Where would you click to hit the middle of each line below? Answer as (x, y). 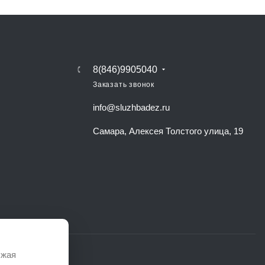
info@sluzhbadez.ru (131, 107)
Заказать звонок (124, 84)
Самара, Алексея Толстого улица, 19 (168, 131)
